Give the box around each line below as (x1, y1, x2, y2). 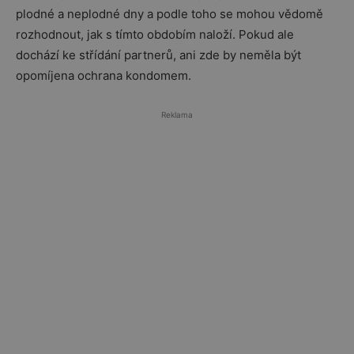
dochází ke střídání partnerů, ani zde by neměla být (16, 47, 301, 62)
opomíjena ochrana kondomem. (16, 67, 191, 83)
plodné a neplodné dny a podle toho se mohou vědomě (16, 6, 323, 21)
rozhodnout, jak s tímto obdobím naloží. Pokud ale (16, 26, 294, 42)
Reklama (161, 109, 193, 119)
